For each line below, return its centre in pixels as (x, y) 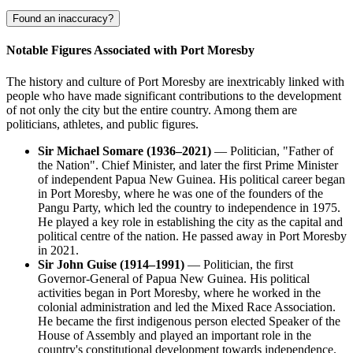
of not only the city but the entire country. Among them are (152, 110)
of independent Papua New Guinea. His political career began (191, 179)
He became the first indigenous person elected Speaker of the (189, 321)
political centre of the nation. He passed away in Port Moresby (192, 236)
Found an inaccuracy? (63, 19)
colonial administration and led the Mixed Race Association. (187, 307)
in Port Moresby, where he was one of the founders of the (180, 193)
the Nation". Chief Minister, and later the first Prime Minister (188, 165)
